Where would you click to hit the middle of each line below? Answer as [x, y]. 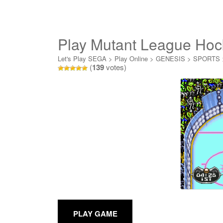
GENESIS [170, 58]
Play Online [131, 58]
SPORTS [207, 58]
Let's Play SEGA [82, 58]
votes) [115, 67]
